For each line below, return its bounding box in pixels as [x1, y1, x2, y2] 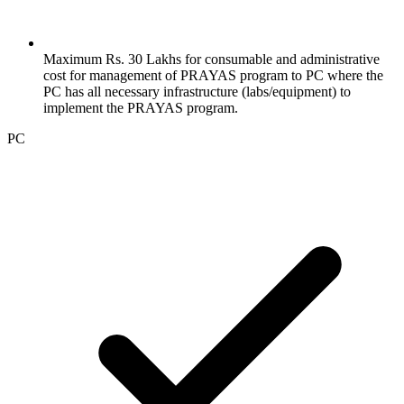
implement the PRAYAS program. [43, 99, 238, 115]
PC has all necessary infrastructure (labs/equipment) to [43, 83, 351, 99]
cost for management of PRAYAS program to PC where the [43, 67, 383, 83]
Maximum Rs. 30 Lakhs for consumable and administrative [43, 50, 380, 67]
